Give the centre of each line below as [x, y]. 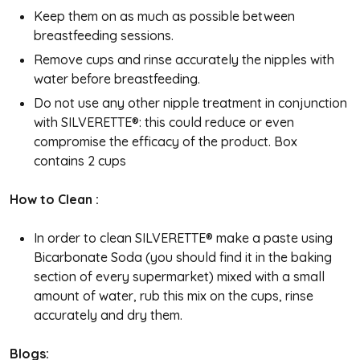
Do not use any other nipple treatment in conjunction [190, 102]
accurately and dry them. [108, 315]
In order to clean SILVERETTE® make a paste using [183, 237]
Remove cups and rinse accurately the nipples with [184, 59]
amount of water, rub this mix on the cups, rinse [174, 295]
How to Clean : [54, 199]
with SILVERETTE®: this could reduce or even [164, 122]
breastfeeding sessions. [104, 35]
